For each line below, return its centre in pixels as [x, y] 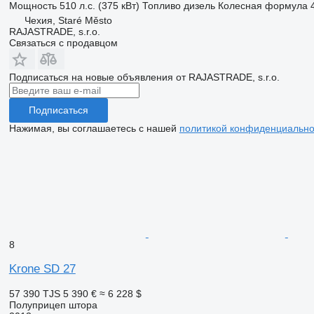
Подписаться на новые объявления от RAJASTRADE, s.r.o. [144, 77]
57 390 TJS [34, 293]
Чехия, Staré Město [68, 20]
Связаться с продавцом [63, 42]
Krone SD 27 [42, 268]
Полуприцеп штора [53, 305]
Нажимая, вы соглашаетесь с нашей [94, 128]
